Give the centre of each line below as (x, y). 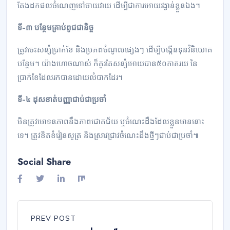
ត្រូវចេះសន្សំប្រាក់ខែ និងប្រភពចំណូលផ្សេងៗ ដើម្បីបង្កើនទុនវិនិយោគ (115, 49)
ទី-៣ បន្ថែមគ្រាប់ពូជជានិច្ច (55, 27)
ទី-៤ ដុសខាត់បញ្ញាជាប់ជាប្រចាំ (62, 99)
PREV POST (53, 218)
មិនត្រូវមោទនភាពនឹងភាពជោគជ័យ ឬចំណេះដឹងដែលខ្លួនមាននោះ (111, 121)
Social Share (44, 161)
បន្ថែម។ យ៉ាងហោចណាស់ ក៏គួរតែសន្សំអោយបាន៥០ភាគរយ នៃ (108, 63)
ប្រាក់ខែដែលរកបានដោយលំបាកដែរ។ (70, 77)
